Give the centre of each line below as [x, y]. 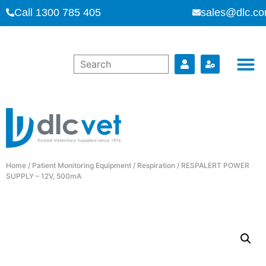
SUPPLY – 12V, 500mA [44, 176]
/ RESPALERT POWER [212, 165]
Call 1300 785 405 [58, 12]
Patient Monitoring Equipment [82, 165]
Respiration [156, 165]
